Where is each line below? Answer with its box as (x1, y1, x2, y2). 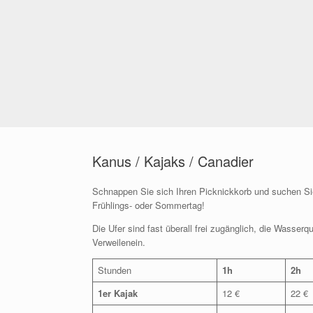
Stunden (97, 263, 131, 277)
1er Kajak (97, 286, 138, 300)
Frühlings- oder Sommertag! (92, 198, 205, 212)
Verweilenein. (92, 235, 145, 249)
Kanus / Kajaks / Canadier (92, 151, 254, 171)
